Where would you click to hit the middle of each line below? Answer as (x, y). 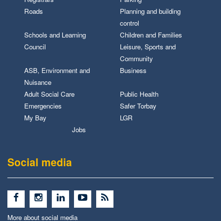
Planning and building (150, 11)
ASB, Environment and (57, 70)
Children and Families (151, 35)
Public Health (139, 94)
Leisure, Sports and (148, 47)
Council (35, 47)
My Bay (36, 118)
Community (137, 58)
